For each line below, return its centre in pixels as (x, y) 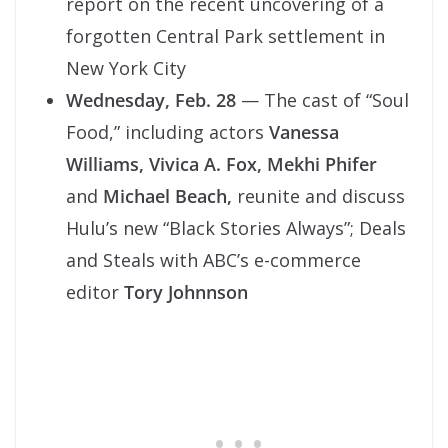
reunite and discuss (318, 195)
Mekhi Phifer (322, 163)
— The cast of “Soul (325, 99)
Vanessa (304, 131)
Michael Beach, (167, 195)
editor (95, 291)
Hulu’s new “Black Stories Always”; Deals (236, 227)
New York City (126, 67)
